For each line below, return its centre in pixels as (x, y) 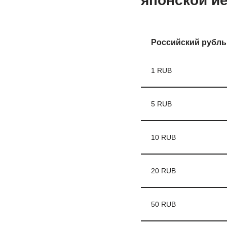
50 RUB (163, 204)
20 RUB (163, 171)
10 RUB (163, 137)
